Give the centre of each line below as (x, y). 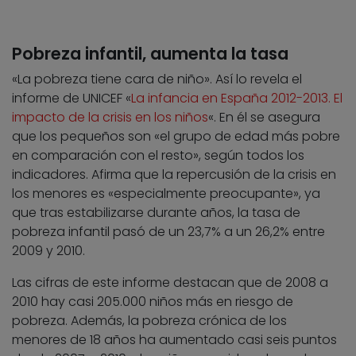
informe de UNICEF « (72, 99)
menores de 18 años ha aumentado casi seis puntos (174, 340)
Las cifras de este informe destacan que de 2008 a (170, 283)
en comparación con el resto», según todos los (158, 156)
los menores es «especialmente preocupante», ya (166, 194)
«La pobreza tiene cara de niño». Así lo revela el (157, 79)
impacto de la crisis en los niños (110, 118)
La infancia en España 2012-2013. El (237, 99)
